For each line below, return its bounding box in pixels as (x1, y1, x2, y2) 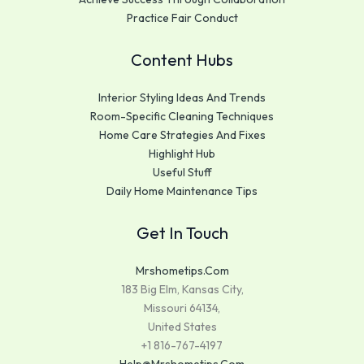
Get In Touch (136, 222, 228, 243)
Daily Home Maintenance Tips (106, 183, 258, 198)
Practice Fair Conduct (126, 10, 238, 25)
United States (147, 318, 217, 334)
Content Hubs (131, 49, 233, 70)
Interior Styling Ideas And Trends (98, 89, 266, 105)
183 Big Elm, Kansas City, (120, 281, 244, 297)
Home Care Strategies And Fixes (98, 127, 266, 142)
